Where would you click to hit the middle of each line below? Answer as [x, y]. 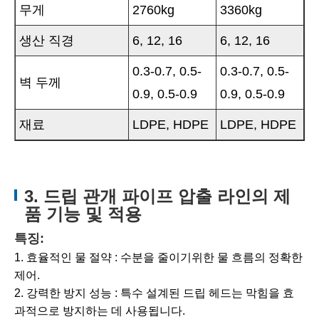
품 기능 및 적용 [83, 214]
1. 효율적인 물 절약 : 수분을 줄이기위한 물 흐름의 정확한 [158, 258]
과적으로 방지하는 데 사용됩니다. [100, 311]
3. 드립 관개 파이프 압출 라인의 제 [157, 197]
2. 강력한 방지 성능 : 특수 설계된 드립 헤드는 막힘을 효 [154, 293]
